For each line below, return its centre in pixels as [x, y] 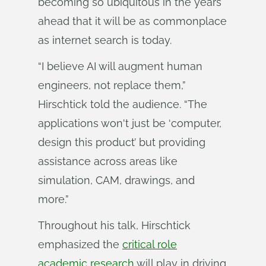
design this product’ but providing [122, 142]
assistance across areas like [108, 161]
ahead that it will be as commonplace [132, 21]
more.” [53, 199]
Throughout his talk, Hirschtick [114, 225]
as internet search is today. [105, 40]
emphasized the [80, 244]
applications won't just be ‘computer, [130, 123]
